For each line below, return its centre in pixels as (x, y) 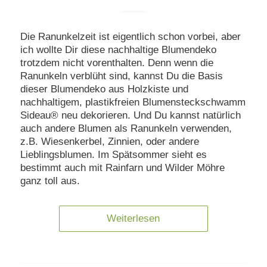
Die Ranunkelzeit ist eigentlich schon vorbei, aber (130, 37)
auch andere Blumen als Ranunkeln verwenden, (126, 129)
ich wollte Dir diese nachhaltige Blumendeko (118, 50)
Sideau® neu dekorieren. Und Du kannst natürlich (130, 116)
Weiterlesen (133, 219)
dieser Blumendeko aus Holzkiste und (104, 89)
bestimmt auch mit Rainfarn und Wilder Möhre (122, 168)
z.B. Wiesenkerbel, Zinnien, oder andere (109, 142)
